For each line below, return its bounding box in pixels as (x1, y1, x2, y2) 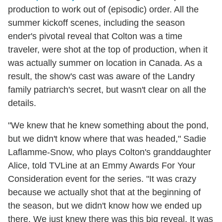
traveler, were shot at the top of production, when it (8, 45, 208, 55)
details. (8, 98, 36, 109)
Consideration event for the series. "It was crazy (8, 174, 196, 184)
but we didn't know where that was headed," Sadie (8, 134, 206, 144)
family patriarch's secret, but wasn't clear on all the (8, 85, 206, 95)
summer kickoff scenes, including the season (8, 18, 185, 28)
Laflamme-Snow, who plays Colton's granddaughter (8, 147, 211, 158)
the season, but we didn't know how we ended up (8, 201, 202, 211)
